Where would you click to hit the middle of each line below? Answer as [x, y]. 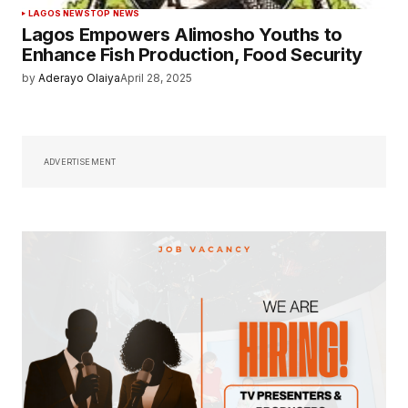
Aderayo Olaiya [79, 78]
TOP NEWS [115, 14]
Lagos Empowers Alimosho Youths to [182, 35]
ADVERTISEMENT [80, 161]
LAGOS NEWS [59, 14]
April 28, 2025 [156, 78]
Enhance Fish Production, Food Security [192, 55]
